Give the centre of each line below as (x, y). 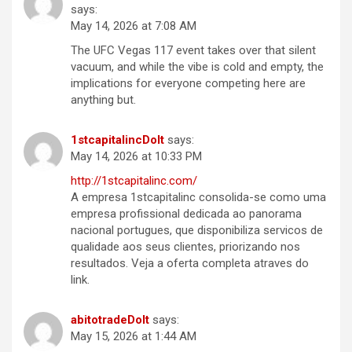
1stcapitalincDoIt (117, 140)
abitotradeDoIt (110, 320)
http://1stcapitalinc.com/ (134, 181)
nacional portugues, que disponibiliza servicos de (197, 231)
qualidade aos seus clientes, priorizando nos (185, 247)
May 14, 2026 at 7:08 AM (134, 26)
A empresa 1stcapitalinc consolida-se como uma (198, 198)
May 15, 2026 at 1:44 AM (134, 337)
